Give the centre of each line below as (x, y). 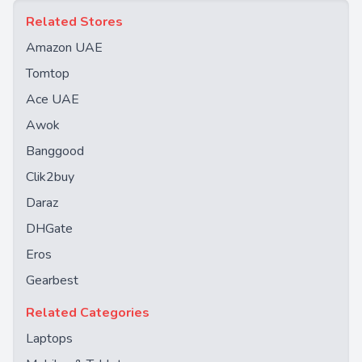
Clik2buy (50, 177)
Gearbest (52, 280)
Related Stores (74, 22)
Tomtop (48, 74)
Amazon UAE (64, 48)
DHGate (49, 229)
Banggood (55, 151)
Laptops (49, 339)
